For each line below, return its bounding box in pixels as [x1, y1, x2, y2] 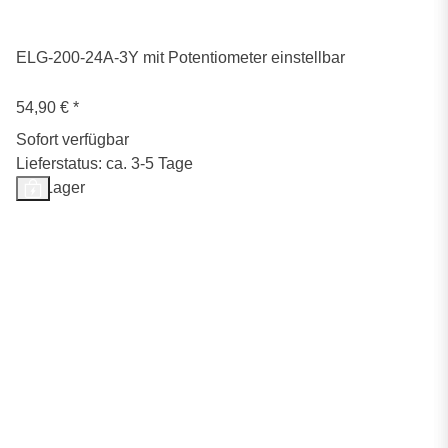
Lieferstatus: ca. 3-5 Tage [16, 155, 193, 173]
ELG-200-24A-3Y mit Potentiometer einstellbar [16, 49, 345, 67]
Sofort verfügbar [16, 131, 129, 149]
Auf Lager [16, 179, 85, 197]
